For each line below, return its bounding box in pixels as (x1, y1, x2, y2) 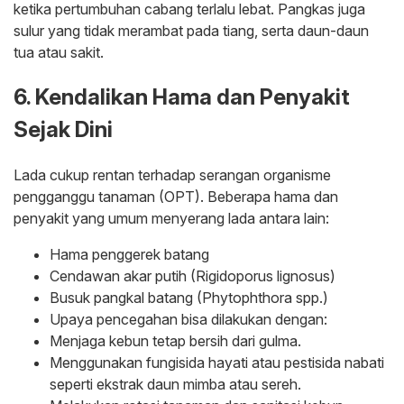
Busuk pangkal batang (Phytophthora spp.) (50, 288, 328, 307)
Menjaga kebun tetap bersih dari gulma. (50, 331, 301, 350)
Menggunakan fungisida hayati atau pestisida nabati (50, 353, 384, 372)
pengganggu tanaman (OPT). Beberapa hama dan (14, 187, 338, 206)
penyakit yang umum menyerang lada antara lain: (14, 208, 329, 227)
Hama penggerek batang (50, 244, 209, 263)
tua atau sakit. (14, 42, 104, 61)
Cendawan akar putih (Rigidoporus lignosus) (50, 266, 335, 285)
